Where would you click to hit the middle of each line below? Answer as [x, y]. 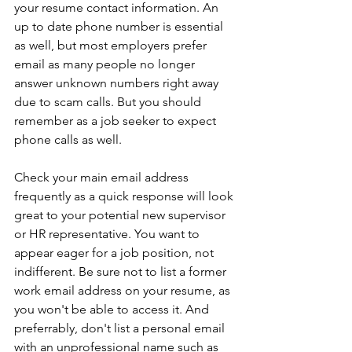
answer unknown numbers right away [118, 83]
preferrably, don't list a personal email [121, 328]
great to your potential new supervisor [121, 215]
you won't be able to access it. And [113, 310]
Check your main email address [103, 178]
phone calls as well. [68, 140]
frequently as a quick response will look [125, 196]
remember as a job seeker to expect [117, 121]
